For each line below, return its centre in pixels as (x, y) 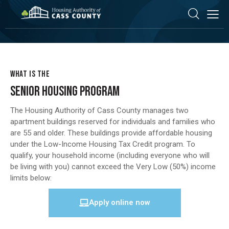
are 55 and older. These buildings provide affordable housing (111, 133)
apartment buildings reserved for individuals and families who (113, 121)
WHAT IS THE (30, 74)
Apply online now (119, 202)
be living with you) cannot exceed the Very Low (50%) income (113, 166)
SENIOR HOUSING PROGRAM (65, 92)
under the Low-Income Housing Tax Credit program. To (103, 144)
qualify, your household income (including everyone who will (110, 155)
